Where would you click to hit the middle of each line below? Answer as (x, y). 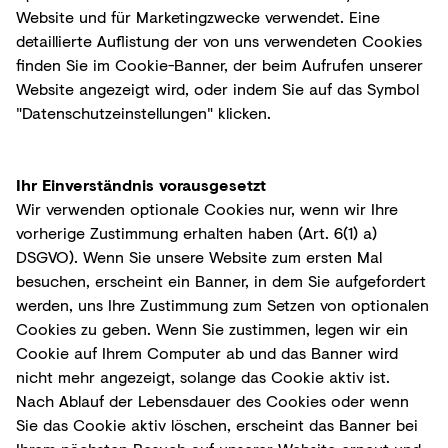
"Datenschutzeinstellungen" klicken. (143, 112)
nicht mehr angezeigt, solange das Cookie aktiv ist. (203, 376)
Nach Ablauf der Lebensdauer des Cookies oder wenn (212, 400)
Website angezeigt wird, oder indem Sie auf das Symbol (217, 88)
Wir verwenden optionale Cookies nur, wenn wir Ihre (207, 208)
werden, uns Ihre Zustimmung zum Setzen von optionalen (222, 304)
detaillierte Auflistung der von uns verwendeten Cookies (219, 40)
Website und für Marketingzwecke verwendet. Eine (198, 16)
